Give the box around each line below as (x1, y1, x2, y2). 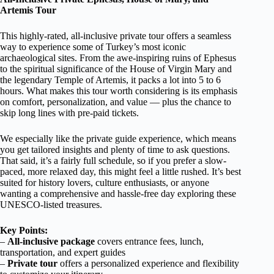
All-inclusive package (7, 236, 95, 246)
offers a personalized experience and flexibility (57, 258, 239, 268)
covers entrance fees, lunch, (95, 236, 204, 246)
